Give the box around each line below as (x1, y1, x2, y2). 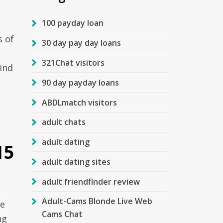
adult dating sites (41, 156, 111, 167)
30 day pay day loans (41, 37, 121, 49)
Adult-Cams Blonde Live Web (41, 196, 152, 207)
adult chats (41, 116, 86, 128)
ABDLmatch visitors (41, 97, 117, 108)
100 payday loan (41, 17, 104, 29)
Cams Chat (41, 209, 83, 220)
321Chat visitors (41, 57, 105, 68)
